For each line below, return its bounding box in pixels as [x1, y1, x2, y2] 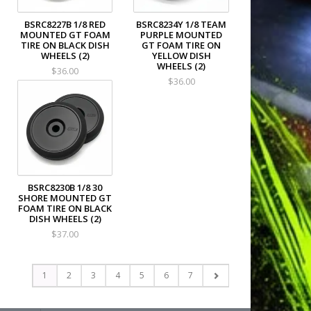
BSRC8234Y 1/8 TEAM [136, 18, 227, 31]
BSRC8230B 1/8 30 [28, 180, 103, 194]
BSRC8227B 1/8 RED [24, 18, 106, 31]
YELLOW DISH [151, 49, 211, 62]
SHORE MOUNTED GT [18, 191, 112, 204]
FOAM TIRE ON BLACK [18, 201, 112, 215]
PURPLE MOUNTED [140, 28, 223, 42]
